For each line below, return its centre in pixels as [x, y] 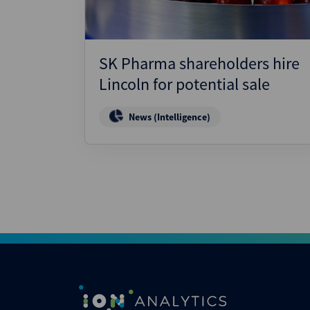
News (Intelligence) [170, 117]
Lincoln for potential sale [184, 84]
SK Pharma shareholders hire [199, 63]
